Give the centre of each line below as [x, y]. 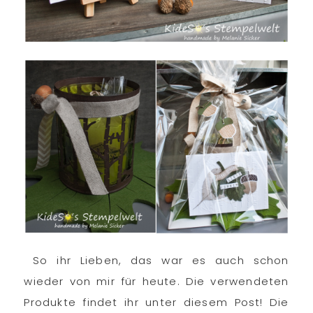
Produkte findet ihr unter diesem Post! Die [156, 303]
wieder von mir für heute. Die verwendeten [156, 282]
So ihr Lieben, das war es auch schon [156, 261]
